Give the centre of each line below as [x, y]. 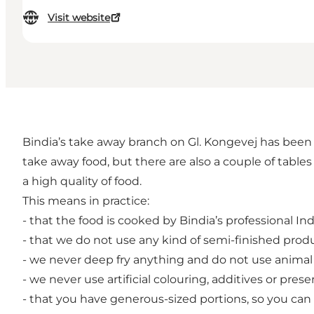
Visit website [79, 18]
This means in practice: [86, 201]
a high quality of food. [82, 182]
